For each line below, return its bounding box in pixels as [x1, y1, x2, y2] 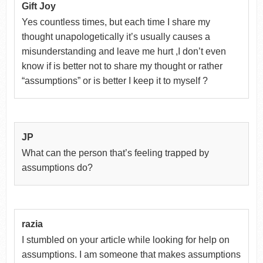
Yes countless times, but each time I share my [21, 16, 210, 27]
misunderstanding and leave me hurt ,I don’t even [21, 46, 226, 56]
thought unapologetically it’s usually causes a [21, 31, 210, 42]
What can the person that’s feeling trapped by [21, 147, 209, 158]
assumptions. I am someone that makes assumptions [21, 249, 241, 259]
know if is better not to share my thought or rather [21, 60, 222, 71]
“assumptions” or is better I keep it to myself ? [21, 75, 208, 86]
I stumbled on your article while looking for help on [21, 234, 230, 245]
